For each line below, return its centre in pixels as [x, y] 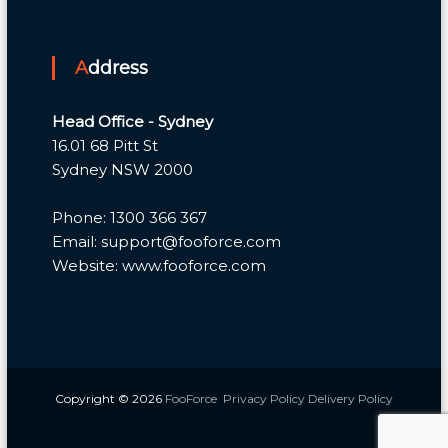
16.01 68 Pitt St [105, 145]
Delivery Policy [350, 398]
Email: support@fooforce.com [167, 241]
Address [118, 67]
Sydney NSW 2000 [123, 169]
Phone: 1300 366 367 [130, 217]
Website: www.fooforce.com [159, 265]
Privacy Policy [265, 398]
